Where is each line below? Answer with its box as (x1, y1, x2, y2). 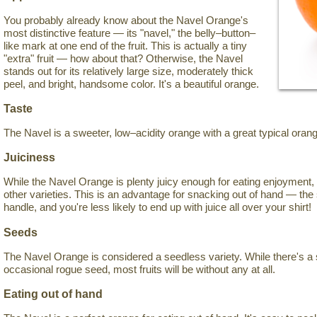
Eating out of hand (4, 287, 103, 300)
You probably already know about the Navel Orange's (4, 13, 248, 26)
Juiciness (4, 151, 55, 164)
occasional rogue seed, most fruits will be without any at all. (4, 263, 275, 275)
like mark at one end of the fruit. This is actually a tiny (4, 39, 247, 52)
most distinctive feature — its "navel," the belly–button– (4, 26, 255, 39)
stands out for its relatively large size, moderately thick (4, 64, 253, 77)
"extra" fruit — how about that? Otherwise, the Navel (4, 52, 243, 64)
